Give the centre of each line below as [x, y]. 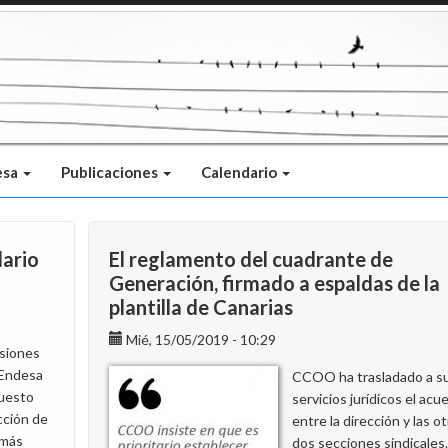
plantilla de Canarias [201, 307]
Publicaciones [111, 172]
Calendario [240, 172]
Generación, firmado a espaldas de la [274, 283]
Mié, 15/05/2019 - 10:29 [201, 339]
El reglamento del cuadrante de [251, 259]
